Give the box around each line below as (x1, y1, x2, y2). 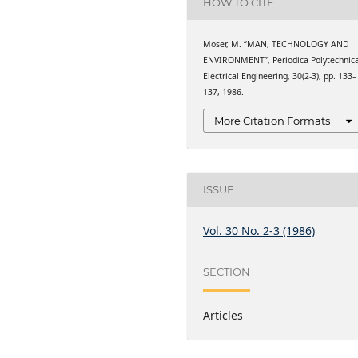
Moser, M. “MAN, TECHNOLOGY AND (203, 38, 350, 50)
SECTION (203, 265, 251, 279)
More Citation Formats (214, 113, 331, 127)
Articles (203, 307, 244, 323)
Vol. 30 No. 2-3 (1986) (203, 222, 316, 238)
